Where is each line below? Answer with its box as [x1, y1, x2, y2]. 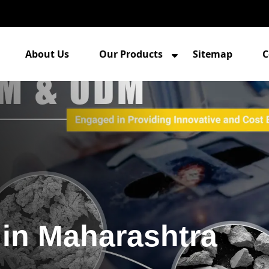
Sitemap [193, 47, 233, 61]
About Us [25, 47, 70, 61]
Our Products [99, 47, 163, 61]
